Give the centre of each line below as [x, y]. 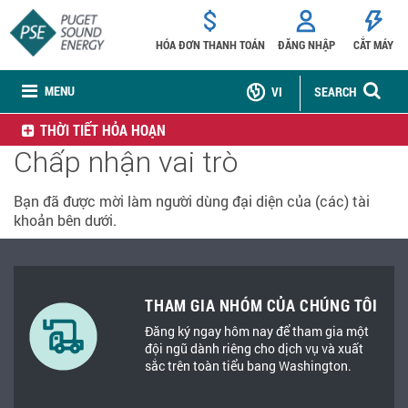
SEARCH [335, 92]
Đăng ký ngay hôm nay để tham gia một [257, 331]
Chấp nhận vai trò [126, 162]
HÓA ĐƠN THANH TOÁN [211, 45]
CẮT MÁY [374, 45]
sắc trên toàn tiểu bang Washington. [249, 366]
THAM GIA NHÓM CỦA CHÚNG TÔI [261, 305]
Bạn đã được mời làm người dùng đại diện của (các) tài [192, 201]
